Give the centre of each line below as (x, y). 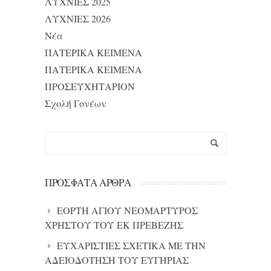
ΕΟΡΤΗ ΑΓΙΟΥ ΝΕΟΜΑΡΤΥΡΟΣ (127, 210)
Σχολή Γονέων (76, 103)
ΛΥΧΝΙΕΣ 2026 (78, 18)
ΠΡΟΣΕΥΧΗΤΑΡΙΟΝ (90, 86)
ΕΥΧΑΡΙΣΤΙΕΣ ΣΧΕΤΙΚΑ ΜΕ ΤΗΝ (131, 245)
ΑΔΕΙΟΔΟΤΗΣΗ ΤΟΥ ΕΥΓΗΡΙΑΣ (117, 260)
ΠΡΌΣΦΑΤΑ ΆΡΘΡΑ (88, 182)
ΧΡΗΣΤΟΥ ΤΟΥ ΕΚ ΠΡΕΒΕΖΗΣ (114, 225)
